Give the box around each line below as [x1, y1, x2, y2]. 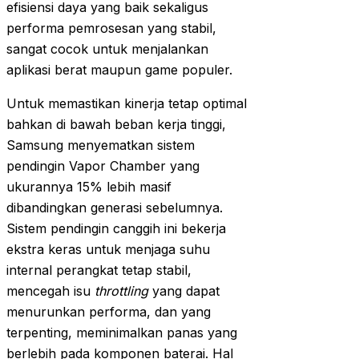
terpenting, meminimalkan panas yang [6, 325, 237, 341]
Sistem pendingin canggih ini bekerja [6, 220, 226, 237]
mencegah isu [6, 283, 95, 300]
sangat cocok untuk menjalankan [6, 41, 208, 58]
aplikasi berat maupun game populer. [6, 62, 232, 79]
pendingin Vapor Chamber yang [6, 158, 200, 175]
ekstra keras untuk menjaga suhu [6, 241, 210, 258]
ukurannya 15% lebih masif [6, 179, 171, 196]
